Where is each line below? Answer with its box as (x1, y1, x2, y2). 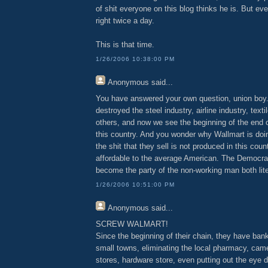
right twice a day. (96, 16, 154, 25)
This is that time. (96, 39, 154, 49)
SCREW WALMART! (96, 219, 168, 229)
